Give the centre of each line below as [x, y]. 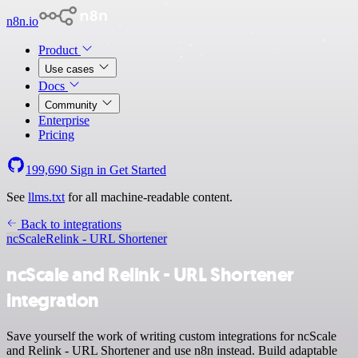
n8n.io [22, 21]
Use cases [71, 69]
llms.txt [46, 197]
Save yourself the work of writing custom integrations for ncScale [171, 336]
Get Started [138, 170]
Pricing [56, 135]
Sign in [88, 170]
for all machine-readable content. [149, 197]
